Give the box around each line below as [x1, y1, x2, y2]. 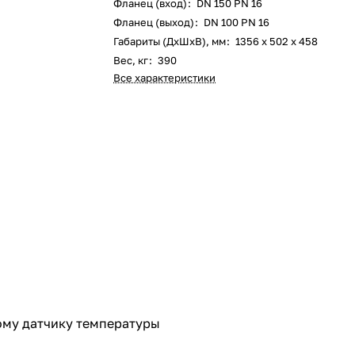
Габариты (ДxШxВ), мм [113, 35, 227, 48]
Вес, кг [113, 54, 149, 67]
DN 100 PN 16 [204, 16, 270, 29]
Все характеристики [113, 71, 216, 84]
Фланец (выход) [113, 16, 195, 29]
